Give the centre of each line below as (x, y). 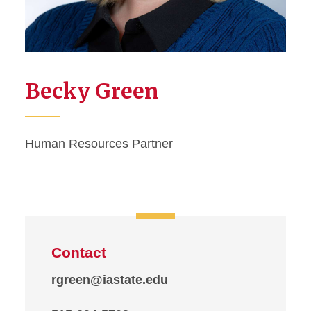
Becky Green (92, 91)
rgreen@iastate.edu (110, 280)
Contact (79, 252)
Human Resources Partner (99, 144)
